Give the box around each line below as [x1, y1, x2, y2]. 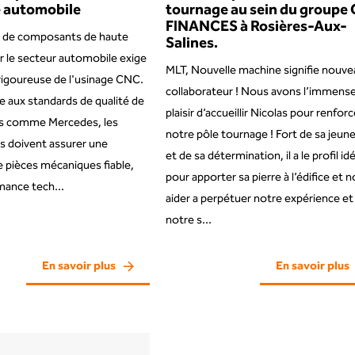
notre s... [166, 210, 212, 230]
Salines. [166, 31, 219, 55]
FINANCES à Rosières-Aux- [166, 14, 348, 39]
